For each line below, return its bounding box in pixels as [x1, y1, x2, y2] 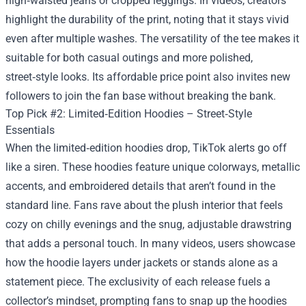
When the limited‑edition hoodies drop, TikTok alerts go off [5, 141, 287, 154]
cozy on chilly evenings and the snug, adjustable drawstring [5, 218, 292, 231]
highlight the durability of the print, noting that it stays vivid [5, 13, 289, 26]
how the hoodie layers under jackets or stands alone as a [5, 256, 278, 269]
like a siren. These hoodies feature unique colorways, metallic [5, 161, 300, 173]
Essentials [5, 124, 55, 137]
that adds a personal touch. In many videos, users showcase [5, 237, 295, 250]
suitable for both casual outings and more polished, [5, 51, 253, 64]
